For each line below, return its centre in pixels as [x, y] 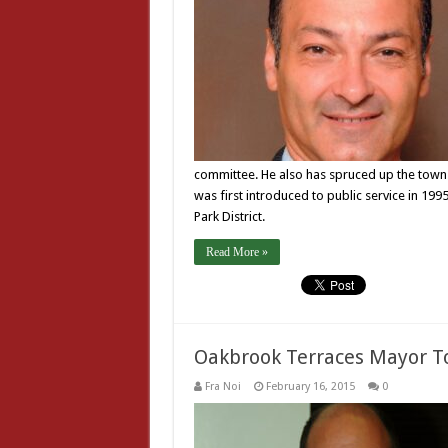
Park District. [229, 216]
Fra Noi [222, 386]
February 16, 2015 [310, 386]
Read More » [236, 252]
